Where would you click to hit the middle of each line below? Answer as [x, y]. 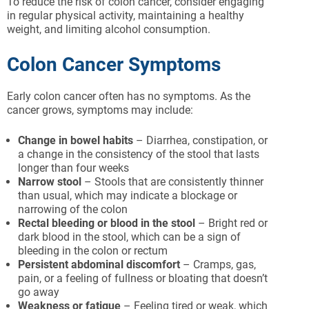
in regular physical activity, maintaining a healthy [126, 16]
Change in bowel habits [76, 140]
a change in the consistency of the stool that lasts [139, 154]
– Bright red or [231, 223]
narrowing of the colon [73, 209]
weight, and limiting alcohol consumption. [109, 29]
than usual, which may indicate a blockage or [128, 196]
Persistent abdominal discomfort [99, 265]
